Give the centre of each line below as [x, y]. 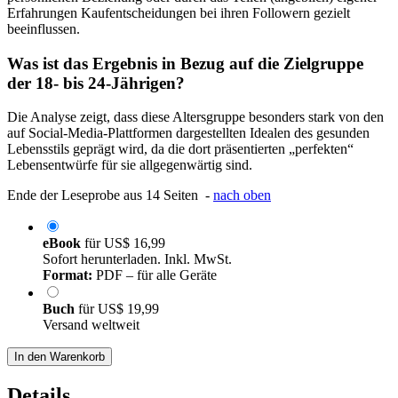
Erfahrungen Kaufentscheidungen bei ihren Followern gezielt [179, 12]
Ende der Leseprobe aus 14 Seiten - [110, 195]
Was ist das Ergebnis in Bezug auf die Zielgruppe [185, 63]
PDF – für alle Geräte [155, 275]
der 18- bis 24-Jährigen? [96, 83]
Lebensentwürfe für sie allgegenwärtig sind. [130, 165]
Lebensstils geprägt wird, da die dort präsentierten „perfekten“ [180, 149]
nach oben [242, 195]
